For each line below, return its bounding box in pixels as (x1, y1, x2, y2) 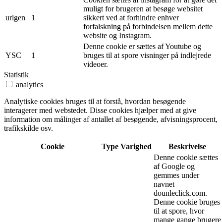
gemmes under (154, 170, 199, 179)
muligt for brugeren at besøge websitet (83, 4, 203, 13)
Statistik (4, 70, 29, 79)
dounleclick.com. (154, 188, 207, 197)
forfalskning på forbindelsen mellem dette (83, 22, 213, 31)
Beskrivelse (168, 142, 206, 151)
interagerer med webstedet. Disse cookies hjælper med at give (4, 106, 196, 114)
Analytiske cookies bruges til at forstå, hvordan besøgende (4, 97, 186, 106)
